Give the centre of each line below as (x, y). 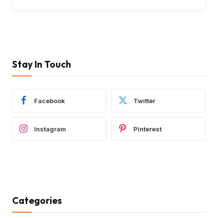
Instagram (50, 129)
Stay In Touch (42, 64)
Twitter (144, 100)
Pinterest (147, 129)
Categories (37, 200)
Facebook (50, 100)
